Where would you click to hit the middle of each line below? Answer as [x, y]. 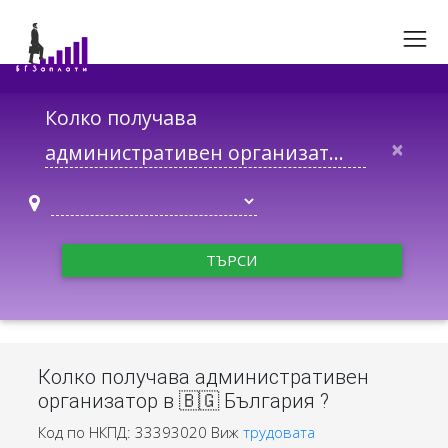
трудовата [278, 431]
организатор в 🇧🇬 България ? [183, 401]
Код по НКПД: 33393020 [122, 431]
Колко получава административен [203, 377]
